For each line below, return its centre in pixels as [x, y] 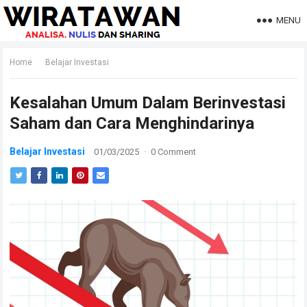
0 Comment [174, 152]
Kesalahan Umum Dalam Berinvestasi [148, 103]
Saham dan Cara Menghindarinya [132, 123]
